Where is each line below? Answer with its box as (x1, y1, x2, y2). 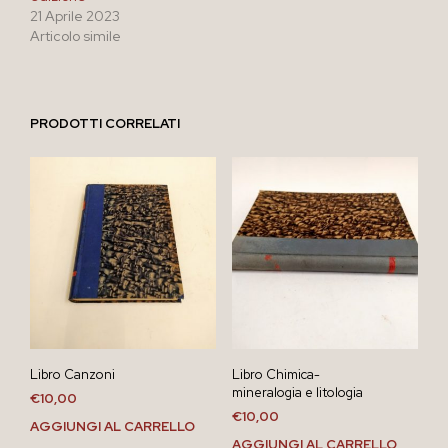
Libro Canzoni (30, 366, 115, 384)
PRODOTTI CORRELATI (30, 115, 180, 133)
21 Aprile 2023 (30, 7, 120, 26)
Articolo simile (30, 27, 121, 46)
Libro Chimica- (231, 366, 320, 384)
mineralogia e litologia (231, 384, 363, 402)
